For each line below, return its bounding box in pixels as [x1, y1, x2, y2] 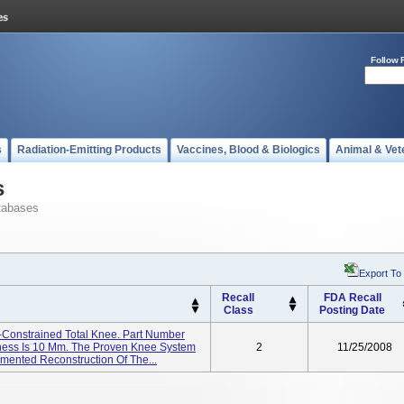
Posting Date [319, 304, 385, 317]
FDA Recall [323, 291, 381, 304]
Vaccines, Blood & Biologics [177, 143, 320, 156]
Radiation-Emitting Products [17, 143, 161, 156]
